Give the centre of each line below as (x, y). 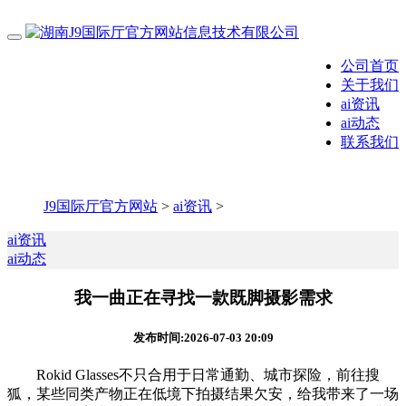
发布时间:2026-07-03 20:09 (203, 337)
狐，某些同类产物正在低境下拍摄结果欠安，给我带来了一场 (203, 394)
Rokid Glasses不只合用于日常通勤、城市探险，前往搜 (193, 375)
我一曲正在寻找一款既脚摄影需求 (203, 297)
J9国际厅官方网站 (101, 206)
